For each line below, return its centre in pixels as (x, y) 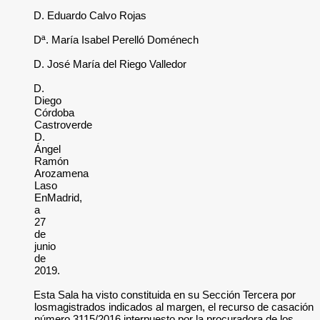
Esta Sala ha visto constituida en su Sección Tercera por (165, 295)
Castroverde (63, 125)
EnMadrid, (58, 197)
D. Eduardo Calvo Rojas (90, 15)
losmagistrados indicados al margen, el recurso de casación (174, 307)
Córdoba (54, 112)
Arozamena (61, 173)
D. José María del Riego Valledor (110, 64)
